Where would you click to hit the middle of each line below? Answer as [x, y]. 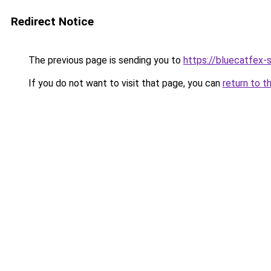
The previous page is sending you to [105, 60]
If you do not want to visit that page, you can [124, 83]
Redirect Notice [52, 21]
